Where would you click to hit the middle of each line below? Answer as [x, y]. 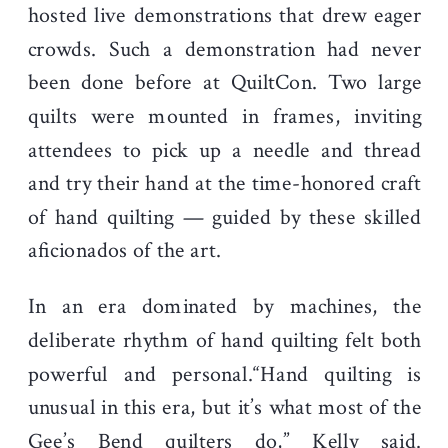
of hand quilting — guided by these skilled [225, 217]
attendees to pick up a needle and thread [225, 150]
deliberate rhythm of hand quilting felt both [225, 340]
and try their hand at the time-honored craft [225, 183]
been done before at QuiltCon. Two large [225, 83]
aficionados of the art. [125, 251]
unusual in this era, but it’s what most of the [225, 407]
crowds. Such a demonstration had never [225, 49]
